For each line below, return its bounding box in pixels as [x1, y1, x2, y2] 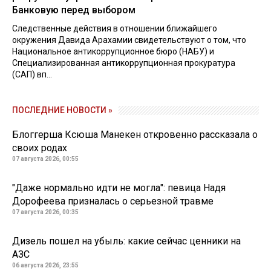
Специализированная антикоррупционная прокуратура [12, 57, 235, 68]
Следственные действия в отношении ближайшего [12, 23, 217, 33]
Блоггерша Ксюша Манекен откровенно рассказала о [12, 128, 258, 140]
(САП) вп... [12, 69, 52, 79]
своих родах [12, 142, 67, 154]
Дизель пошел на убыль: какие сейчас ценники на [12, 235, 241, 247]
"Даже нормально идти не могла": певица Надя [12, 181, 226, 194]
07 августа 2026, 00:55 [12, 155, 79, 162]
